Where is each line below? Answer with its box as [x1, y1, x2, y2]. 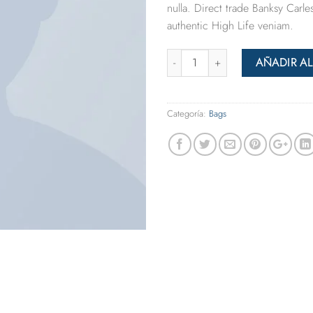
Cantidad [166, 48, 202, 63]
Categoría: [167, 106, 209, 120]
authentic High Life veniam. [167, 17, 293, 34]
